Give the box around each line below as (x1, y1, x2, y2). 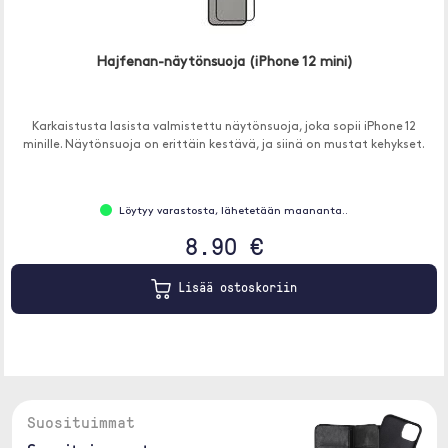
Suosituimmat (26, 411, 135, 433)
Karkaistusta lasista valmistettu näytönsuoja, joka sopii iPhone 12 (32, 121, 416, 133)
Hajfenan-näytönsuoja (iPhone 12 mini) (95, 55, 353, 70)
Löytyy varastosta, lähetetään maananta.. (119, 206, 348, 217)
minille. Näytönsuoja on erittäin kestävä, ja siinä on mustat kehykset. (23, 139, 425, 151)
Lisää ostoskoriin (171, 278, 297, 297)
